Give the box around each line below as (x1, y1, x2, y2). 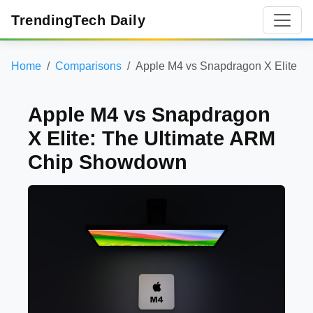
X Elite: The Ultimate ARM (28, 127, 275, 150)
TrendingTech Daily (11, 13, 145, 28)
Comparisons (55, 60, 122, 72)
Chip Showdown (28, 151, 187, 173)
